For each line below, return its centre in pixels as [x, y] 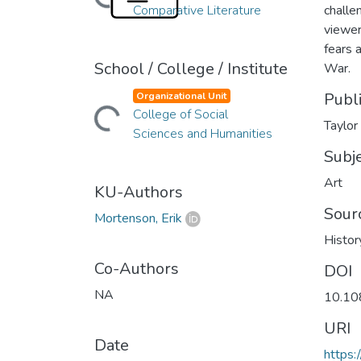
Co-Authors [137, 268]
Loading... [91, 119]
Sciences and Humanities [202, 133]
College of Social [180, 114]
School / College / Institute [191, 68]
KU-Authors [139, 192]
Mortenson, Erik [138, 218]
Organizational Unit [182, 95]
